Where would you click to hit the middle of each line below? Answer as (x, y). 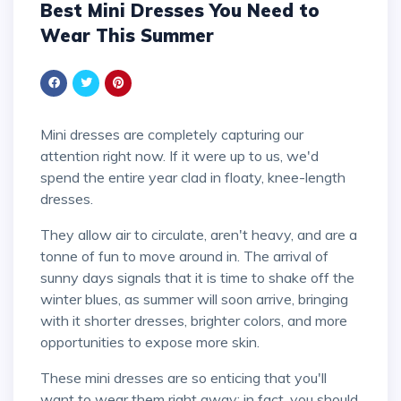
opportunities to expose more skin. (150, 341)
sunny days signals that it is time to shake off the (197, 277)
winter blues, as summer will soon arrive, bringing (194, 299)
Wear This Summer (127, 35)
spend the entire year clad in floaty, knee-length (193, 177)
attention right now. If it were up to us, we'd (179, 155)
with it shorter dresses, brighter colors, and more (194, 320)
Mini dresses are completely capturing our (47, 134)
